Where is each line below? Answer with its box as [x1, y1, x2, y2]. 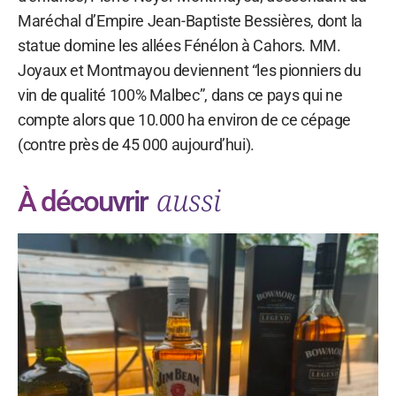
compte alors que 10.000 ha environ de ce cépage [18, 110, 352, 129]
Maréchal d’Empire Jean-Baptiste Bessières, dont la [18, 11, 363, 30]
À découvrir [18, 183, 154, 218]
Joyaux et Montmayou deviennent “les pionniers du [18, 60, 362, 80]
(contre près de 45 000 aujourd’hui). [18, 134, 255, 154]
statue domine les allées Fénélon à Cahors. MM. [18, 35, 341, 55]
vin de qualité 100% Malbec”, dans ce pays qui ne [18, 85, 343, 104]
